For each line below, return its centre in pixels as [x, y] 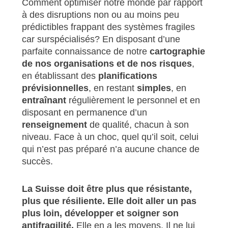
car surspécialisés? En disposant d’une [101, 39]
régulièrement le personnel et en [133, 101]
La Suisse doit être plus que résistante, [107, 189]
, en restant [112, 88]
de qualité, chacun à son [138, 125]
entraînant [44, 101]
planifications [127, 76]
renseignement [54, 125]
